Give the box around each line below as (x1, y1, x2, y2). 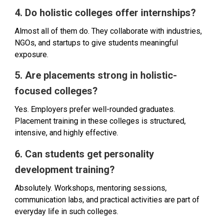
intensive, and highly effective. (15, 128, 118, 138)
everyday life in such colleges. (15, 206, 118, 216)
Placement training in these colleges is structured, (15, 116, 186, 126)
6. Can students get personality (15, 148, 154, 160)
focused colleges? (15, 85, 98, 97)
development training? (15, 163, 115, 175)
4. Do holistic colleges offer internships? (15, 7, 196, 19)
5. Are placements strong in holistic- (15, 69, 177, 82)
